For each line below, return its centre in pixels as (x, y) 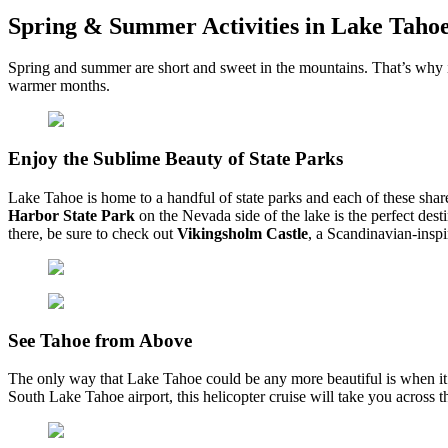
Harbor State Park (71, 215)
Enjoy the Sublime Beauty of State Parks (175, 159)
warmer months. (59, 86)
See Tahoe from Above (100, 340)
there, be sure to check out (92, 233)
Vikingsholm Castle (242, 233)
